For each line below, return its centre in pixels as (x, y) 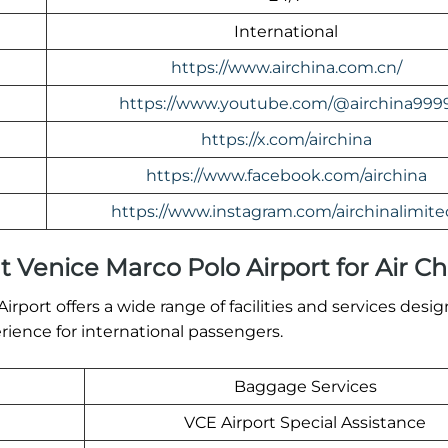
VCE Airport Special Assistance (305, 423)
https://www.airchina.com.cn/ (286, 68)
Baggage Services (305, 387)
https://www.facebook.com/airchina (286, 176)
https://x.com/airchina (286, 140)
